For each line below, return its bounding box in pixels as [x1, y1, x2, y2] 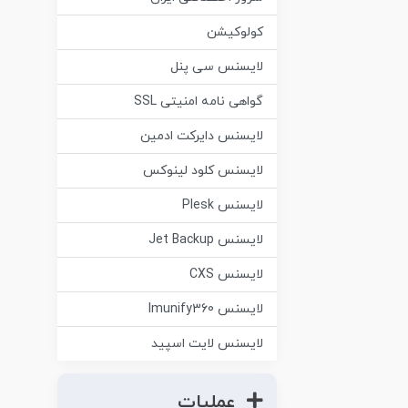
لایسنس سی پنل [170, 58, 263, 76]
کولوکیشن [207, 24, 263, 42]
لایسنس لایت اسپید [151, 335, 263, 353]
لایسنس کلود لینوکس [143, 162, 263, 180]
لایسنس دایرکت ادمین [140, 127, 263, 146]
